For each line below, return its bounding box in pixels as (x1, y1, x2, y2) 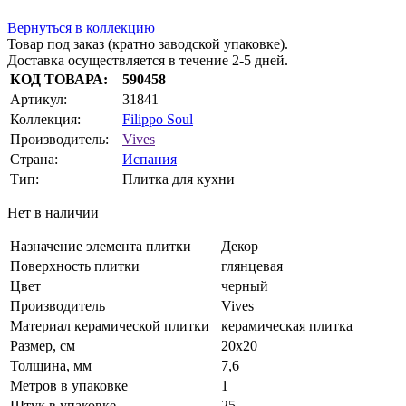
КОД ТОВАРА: (10, 72, 108, 88)
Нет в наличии (7, 205, 99, 221)
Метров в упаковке (10, 378, 128, 394)
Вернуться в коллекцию (7, 20, 155, 36)
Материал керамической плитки (10, 318, 209, 334)
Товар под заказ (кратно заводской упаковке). (7, 36, 288, 53)
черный (221, 278, 268, 295)
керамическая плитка (221, 318, 353, 334)
